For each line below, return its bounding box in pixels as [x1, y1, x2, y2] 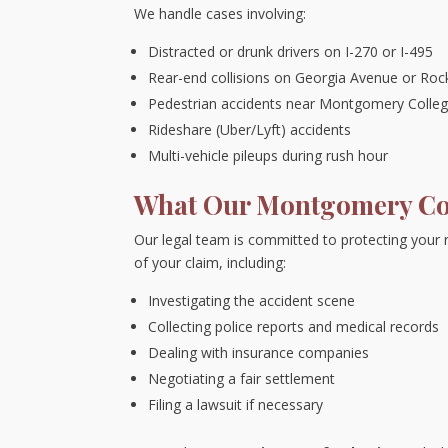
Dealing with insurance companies [148, 343, 370, 362]
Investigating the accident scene [148, 291, 356, 310]
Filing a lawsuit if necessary [148, 395, 324, 414]
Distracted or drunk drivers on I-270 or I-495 [148, 42, 434, 61]
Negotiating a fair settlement [148, 369, 336, 388]
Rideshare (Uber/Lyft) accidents [148, 120, 352, 139]
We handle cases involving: [134, 4, 307, 23]
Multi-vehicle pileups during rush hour [148, 146, 389, 165]
